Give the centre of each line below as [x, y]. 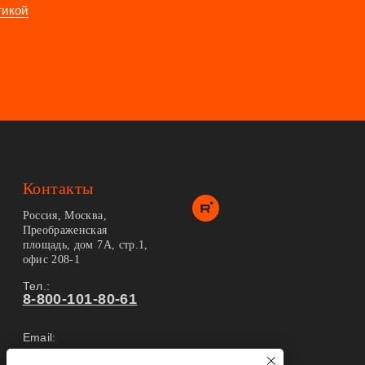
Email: [39, 337]
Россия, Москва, [64, 215]
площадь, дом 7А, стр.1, [85, 244]
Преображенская [65, 230]
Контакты [58, 188]
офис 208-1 [51, 259]
